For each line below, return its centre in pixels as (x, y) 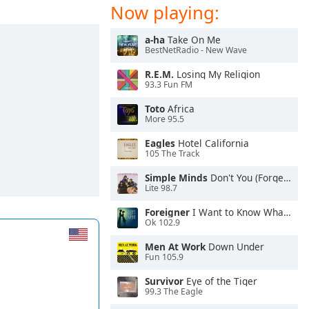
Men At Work (175, 247)
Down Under (235, 247)
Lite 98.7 (161, 188)
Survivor (164, 281)
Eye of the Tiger (220, 281)
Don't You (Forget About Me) (246, 178)
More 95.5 (165, 119)
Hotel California (212, 143)
